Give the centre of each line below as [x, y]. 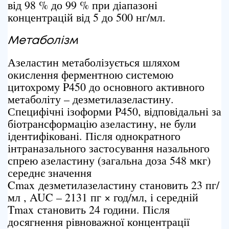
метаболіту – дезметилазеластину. [91, 99]
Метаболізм [43, 41]
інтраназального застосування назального [109, 148]
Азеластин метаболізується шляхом [94, 62]
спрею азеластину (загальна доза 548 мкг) [109, 160]
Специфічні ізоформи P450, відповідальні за [114, 111]
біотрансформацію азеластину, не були [102, 123]
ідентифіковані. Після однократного [94, 136]
